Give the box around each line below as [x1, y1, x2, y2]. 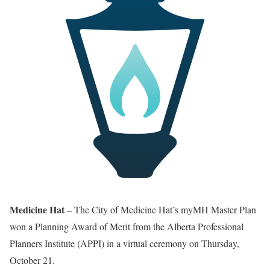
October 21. [10, 254, 55, 266]
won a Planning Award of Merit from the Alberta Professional [10, 220, 243, 233]
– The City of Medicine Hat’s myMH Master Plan [64, 203, 256, 216]
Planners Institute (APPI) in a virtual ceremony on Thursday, [10, 237, 239, 250]
